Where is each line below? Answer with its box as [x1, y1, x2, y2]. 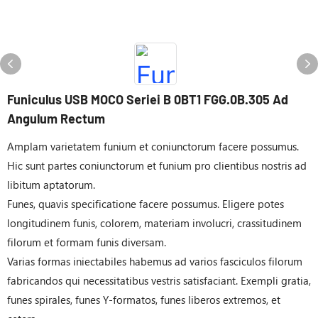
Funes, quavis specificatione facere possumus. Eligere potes [7, 197, 284, 211]
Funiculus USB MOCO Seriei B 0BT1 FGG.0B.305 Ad [7, 92, 288, 107]
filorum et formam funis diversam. [7, 235, 166, 249]
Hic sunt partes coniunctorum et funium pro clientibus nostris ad [7, 158, 307, 172]
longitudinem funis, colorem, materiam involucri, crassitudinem [7, 216, 302, 230]
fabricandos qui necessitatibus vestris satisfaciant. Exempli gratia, [7, 273, 311, 287]
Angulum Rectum [7, 111, 105, 126]
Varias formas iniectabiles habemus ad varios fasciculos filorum [7, 254, 302, 268]
